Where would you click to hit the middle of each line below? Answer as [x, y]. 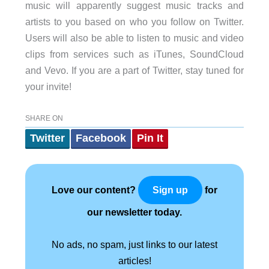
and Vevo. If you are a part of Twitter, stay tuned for [134, 71]
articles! [134, 261]
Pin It [150, 138]
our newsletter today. [134, 212]
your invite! [48, 87]
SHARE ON [44, 119]
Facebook [101, 138]
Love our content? [95, 190]
